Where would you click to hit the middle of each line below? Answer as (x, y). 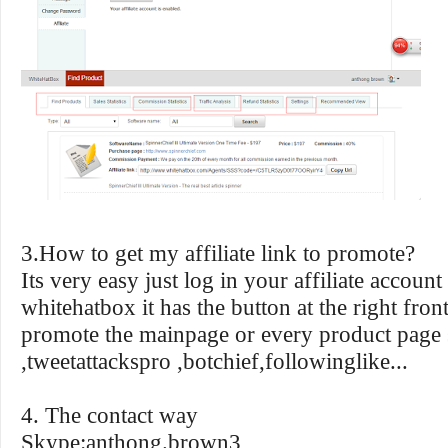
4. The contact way (109, 415)
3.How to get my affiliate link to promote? (218, 253)
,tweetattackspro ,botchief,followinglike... (214, 361)
